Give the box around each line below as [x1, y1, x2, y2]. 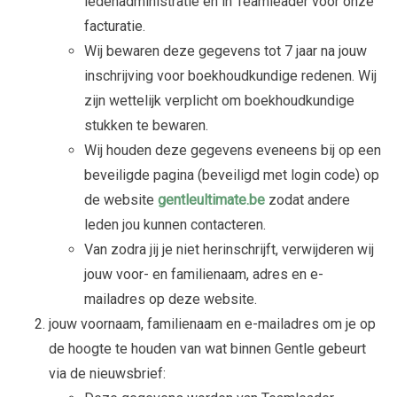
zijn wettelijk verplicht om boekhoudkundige [84, 92, 354, 110]
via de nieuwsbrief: [49, 365, 166, 383]
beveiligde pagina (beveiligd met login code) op [84, 167, 379, 184]
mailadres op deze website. [84, 291, 257, 308]
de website [84, 191, 158, 209]
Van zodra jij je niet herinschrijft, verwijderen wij [84, 241, 374, 259]
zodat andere [265, 191, 350, 209]
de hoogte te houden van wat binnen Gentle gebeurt [49, 340, 366, 358]
